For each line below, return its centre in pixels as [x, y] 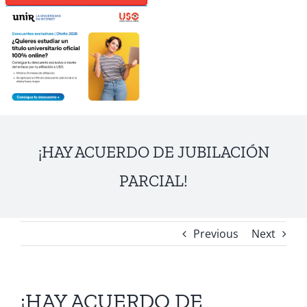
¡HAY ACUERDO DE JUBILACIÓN [153, 152]
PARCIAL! [153, 181]
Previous [216, 234]
